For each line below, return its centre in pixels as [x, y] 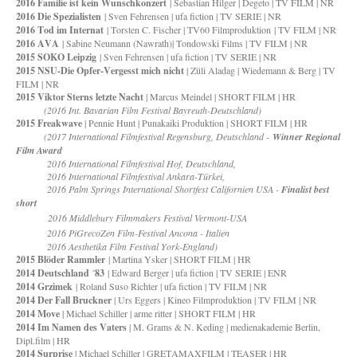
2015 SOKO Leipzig [56, 57]
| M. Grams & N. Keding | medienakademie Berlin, [224, 327]
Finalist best [305, 189]
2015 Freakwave [49, 123]
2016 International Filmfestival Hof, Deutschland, [126, 163]
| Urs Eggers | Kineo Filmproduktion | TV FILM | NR [214, 300]
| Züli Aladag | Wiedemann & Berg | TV [260, 70]
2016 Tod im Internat [60, 30]
